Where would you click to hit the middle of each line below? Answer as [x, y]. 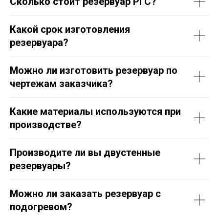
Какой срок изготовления [70, 29]
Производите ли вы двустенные [85, 152]
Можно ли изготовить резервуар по [94, 70]
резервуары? [40, 165]
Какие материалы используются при [95, 111]
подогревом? [41, 207]
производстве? [46, 124]
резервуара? [39, 42]
